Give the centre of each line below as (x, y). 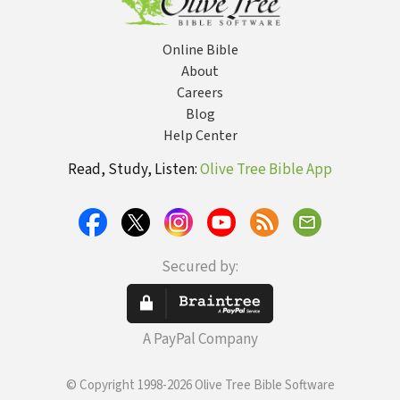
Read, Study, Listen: (134, 170)
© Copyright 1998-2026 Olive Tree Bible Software (200, 385)
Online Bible (200, 50)
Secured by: (200, 267)
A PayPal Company (200, 339)
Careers (200, 93)
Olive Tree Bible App (266, 170)
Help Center (200, 136)
